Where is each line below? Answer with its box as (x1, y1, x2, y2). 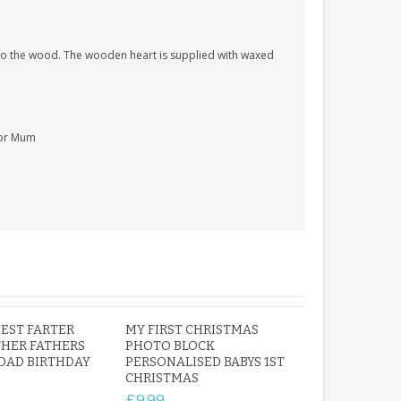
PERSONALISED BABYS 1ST (125, 354, 286, 370)
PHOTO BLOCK (125, 338, 216, 354)
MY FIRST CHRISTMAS (125, 322, 260, 337)
